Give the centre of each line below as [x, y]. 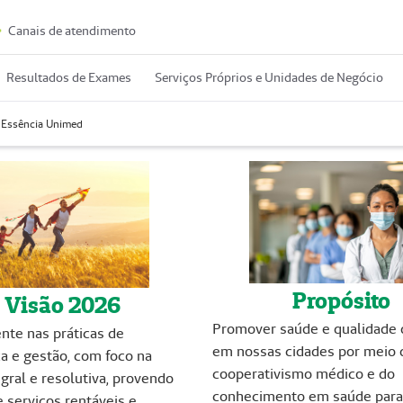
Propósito [341, 301]
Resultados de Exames [69, 78]
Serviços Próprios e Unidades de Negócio [269, 78]
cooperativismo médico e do [304, 374]
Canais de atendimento [71, 31]
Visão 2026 [62, 305]
